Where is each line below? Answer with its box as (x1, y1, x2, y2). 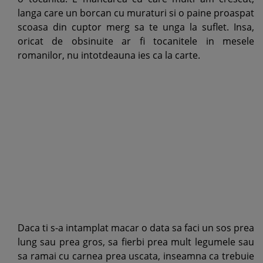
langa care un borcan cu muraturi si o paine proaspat (18, 6, 254, 19)
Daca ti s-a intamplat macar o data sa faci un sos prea (18, 221, 254, 234)
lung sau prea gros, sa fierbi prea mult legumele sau (18, 235, 254, 248)
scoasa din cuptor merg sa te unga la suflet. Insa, (18, 21, 254, 33)
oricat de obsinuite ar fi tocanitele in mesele (18, 35, 254, 48)
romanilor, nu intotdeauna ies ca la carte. (18, 49, 200, 62)
